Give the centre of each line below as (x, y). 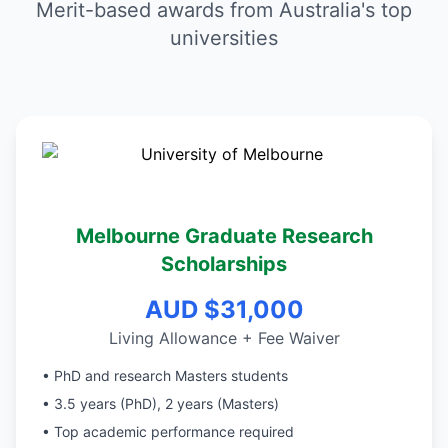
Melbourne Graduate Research (224, 236)
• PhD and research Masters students (165, 375)
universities (224, 38)
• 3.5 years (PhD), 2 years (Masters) (160, 403)
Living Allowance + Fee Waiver (224, 338)
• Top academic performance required (168, 431)
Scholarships (224, 264)
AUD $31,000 (224, 309)
